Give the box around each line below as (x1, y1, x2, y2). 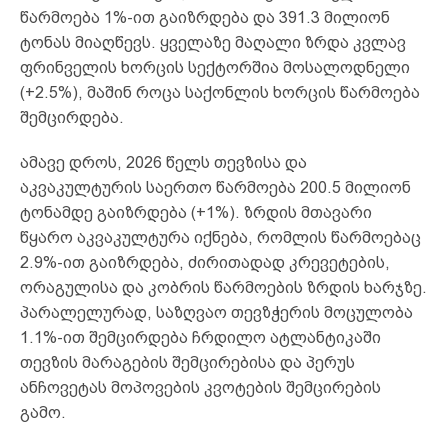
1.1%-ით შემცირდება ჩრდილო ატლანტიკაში (20, 328, 381, 346)
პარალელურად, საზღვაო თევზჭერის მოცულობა (20, 303, 413, 321)
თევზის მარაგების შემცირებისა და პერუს (20, 353, 355, 371)
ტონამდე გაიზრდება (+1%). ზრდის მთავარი (20, 203, 372, 221)
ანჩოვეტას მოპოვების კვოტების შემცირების (20, 378, 381, 396)
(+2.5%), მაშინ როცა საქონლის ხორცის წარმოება (20, 83, 420, 101)
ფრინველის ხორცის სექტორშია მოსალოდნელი (20, 58, 410, 76)
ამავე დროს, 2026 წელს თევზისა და (20, 153, 307, 171)
